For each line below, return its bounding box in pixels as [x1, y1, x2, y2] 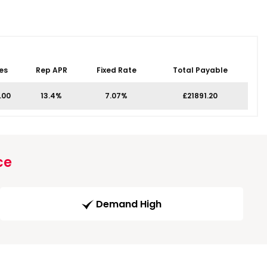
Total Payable [172, 65, 228, 75]
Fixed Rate [96, 65, 136, 75]
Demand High [96, 197, 162, 212]
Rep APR [35, 65, 67, 75]
